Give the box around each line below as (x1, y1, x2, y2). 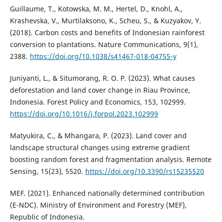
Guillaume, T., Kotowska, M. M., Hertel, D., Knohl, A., (9, 3, 183, 13)
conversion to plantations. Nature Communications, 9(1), (9, 39, 198, 49)
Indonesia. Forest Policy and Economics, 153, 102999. (9, 97, 186, 107)
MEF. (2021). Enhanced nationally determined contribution (9, 188, 205, 198)
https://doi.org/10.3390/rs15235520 (85, 166, 204, 176)
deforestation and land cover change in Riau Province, (9, 85, 190, 95)
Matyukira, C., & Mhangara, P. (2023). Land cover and (9, 130, 187, 140)
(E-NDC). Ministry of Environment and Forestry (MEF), (9, 200, 187, 210)
